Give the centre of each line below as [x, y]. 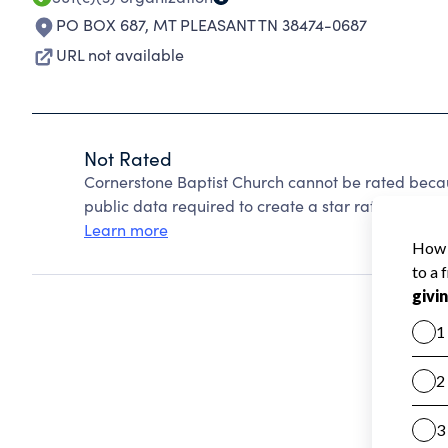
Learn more [126, 229]
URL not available [120, 54]
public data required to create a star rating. [243, 205]
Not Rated [128, 158]
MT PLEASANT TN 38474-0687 [260, 24]
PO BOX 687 [100, 24]
